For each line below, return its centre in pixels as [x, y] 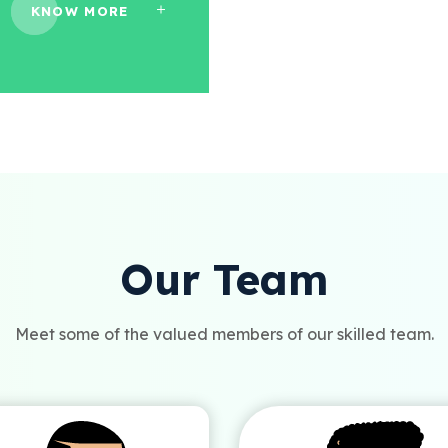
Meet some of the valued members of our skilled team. [224, 334]
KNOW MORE [79, 11]
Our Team [224, 280]
